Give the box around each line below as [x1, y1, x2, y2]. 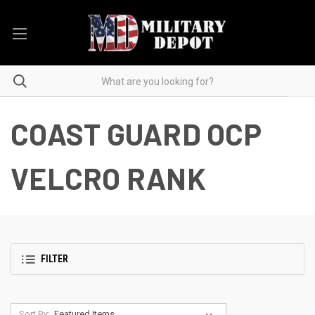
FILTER [41, 253, 68, 265]
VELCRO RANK [11, 160, 206, 195]
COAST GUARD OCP [11, 116, 262, 151]
